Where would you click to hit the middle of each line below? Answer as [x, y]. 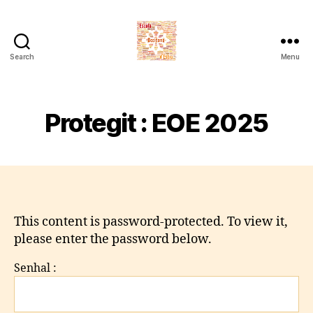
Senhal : [35, 268]
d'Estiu [175, 99]
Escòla [175, 68]
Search [22, 56]
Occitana [182, 83]
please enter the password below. [113, 239]
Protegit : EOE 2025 [156, 123]
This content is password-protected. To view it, [151, 222]
